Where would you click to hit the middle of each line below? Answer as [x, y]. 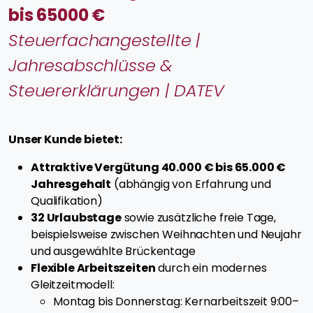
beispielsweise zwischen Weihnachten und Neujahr [166, 235]
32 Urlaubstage [76, 218]
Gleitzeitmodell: [73, 285]
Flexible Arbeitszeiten [93, 268]
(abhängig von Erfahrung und [191, 184]
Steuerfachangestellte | [104, 41]
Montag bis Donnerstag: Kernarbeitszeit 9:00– [176, 302]
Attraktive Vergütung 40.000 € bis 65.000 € [159, 168]
